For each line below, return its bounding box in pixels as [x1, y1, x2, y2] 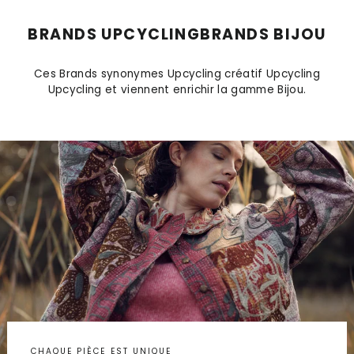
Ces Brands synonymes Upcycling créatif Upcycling [33, 66, 321, 81]
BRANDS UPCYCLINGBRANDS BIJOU [28, 23, 326, 45]
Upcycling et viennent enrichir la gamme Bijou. [47, 81, 307, 97]
